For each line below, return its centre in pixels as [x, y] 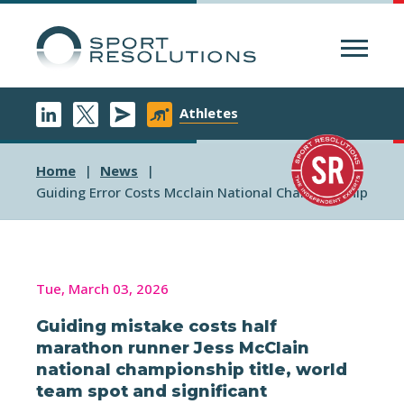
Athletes [209, 113]
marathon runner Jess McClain [173, 348]
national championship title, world [192, 369]
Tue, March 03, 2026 [102, 288]
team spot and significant [151, 391]
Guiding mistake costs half [156, 326]
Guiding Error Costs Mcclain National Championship [202, 192]
